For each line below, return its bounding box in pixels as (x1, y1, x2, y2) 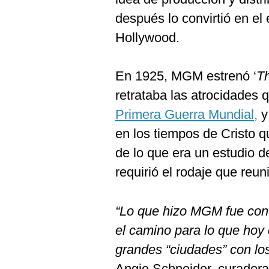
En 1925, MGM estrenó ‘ (115, 68, 256, 83)
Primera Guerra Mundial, (115, 107, 258, 122)
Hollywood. (115, 30, 180, 45)
